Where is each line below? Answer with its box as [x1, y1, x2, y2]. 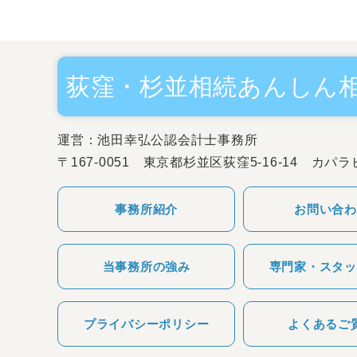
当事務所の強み [102, 259, 190, 273]
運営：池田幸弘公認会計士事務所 [57, 132, 258, 147]
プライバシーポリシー [83, 316, 210, 331]
